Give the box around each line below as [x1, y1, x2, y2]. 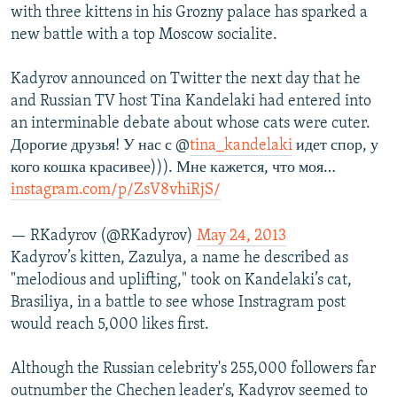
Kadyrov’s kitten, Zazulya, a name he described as [11, 250, 348, 268]
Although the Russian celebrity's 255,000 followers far [11, 361, 376, 378]
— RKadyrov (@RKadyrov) [11, 228, 197, 245]
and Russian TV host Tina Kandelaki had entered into [11, 93, 371, 111]
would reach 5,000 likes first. [11, 316, 209, 334]
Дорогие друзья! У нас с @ [11, 137, 190, 155]
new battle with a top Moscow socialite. [11, 27, 277, 44]
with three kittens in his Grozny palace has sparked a [11, 4, 368, 22]
